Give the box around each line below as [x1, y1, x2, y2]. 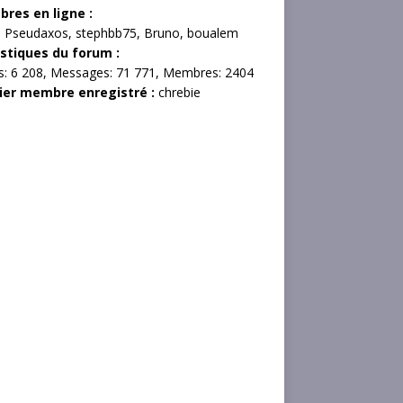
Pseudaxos [4, 23, 68, 41]
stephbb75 [75, 23, 137, 41]
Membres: [162, 63, 225, 81]
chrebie [157, 83, 201, 101]
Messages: [49, 63, 116, 81]
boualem [186, 23, 238, 41]
